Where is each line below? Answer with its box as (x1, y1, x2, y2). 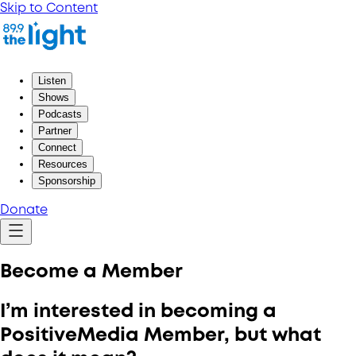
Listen (38, 75, 66, 87)
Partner (38, 125, 72, 137)
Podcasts (38, 108, 82, 120)
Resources (38, 158, 87, 170)
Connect (38, 141, 76, 153)
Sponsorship (38, 175, 95, 187)
